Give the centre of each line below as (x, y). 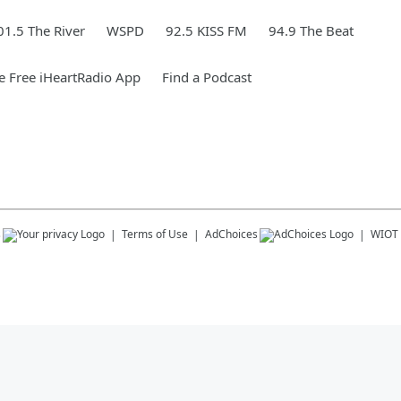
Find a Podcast (207, 77)
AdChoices (231, 234)
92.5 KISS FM (206, 30)
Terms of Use (155, 234)
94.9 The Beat (311, 30)
